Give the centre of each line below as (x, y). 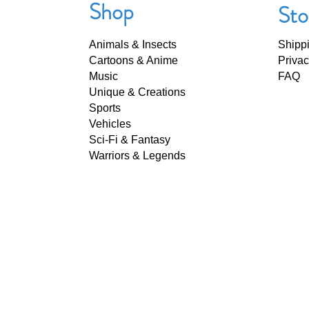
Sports (104, 108)
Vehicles (110, 124)
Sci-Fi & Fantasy (129, 140)
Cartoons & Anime (133, 61)
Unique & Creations (137, 92)
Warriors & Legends (137, 156)
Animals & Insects (132, 45)
